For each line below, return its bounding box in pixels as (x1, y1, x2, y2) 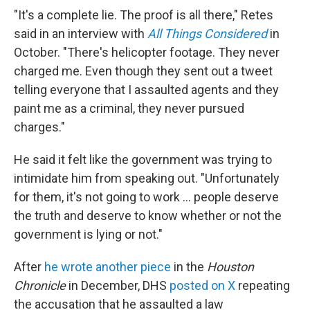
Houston (207, 259, 254, 274)
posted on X (170, 278, 235, 293)
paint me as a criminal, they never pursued (14, 101, 244, 116)
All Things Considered (147, 26, 267, 41)
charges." (14, 120, 65, 134)
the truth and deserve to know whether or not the (14, 208, 282, 223)
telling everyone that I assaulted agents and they (14, 82, 279, 97)
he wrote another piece (44, 259, 171, 274)
